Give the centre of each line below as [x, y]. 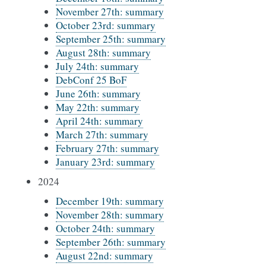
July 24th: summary [97, 66]
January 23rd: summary [105, 162]
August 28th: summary [103, 53]
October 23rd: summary [106, 25]
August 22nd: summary [104, 256]
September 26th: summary [111, 242]
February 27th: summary [107, 148]
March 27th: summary [102, 134]
